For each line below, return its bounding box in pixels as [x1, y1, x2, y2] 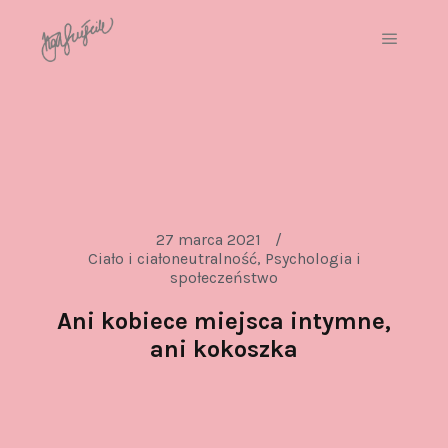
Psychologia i [264, 249, 361, 268]
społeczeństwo [170, 268, 278, 287]
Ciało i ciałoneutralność [87, 249, 257, 268]
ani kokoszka [150, 335, 298, 363]
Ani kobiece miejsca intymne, [57, 307, 391, 335]
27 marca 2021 [156, 230, 261, 249]
